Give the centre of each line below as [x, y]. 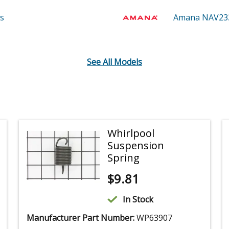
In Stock [138, 200]
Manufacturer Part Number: [81, 218]
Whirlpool [131, 133]
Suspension [136, 146]
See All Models [114, 62]
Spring [124, 158]
